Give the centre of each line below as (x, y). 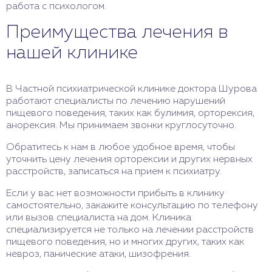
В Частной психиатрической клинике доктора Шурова (131, 89)
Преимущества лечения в (117, 32)
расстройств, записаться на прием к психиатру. (114, 172)
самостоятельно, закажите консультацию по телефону (132, 206)
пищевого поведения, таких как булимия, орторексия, (130, 113)
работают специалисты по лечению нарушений (116, 101)
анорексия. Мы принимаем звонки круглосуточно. (121, 125)
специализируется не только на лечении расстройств (130, 230)
